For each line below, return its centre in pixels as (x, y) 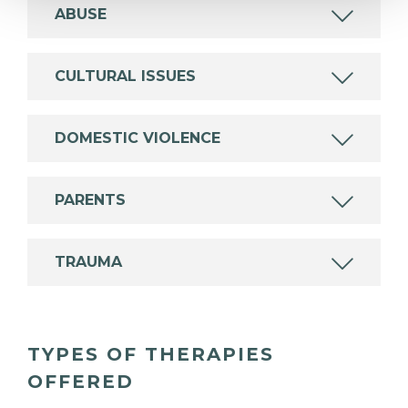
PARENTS (90, 199)
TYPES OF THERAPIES (151, 354)
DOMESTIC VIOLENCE (138, 138)
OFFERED (81, 381)
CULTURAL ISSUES (125, 76)
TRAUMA (88, 261)
